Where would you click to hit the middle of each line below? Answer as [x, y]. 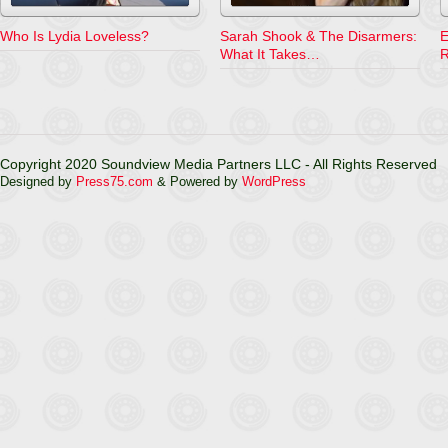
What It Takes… [270, 54]
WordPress [274, 181]
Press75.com [114, 181]
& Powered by [197, 181]
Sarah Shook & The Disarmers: [318, 36]
